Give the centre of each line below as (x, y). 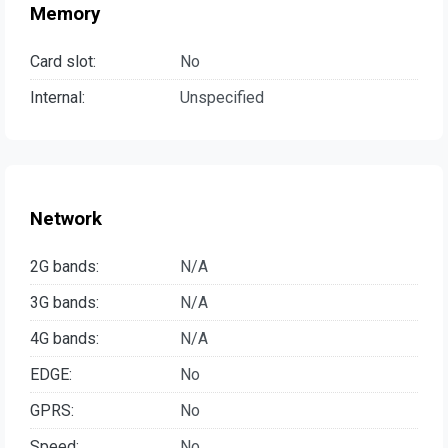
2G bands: (64, 267)
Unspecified (222, 97)
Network (66, 219)
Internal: (57, 97)
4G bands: (64, 339)
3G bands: (64, 303)
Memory (65, 13)
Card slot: (63, 61)
